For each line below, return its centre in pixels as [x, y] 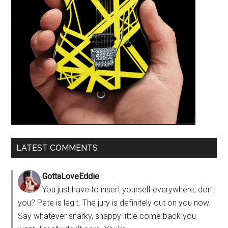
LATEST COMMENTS [57, 148]
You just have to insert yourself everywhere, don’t [129, 189]
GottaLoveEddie [71, 176]
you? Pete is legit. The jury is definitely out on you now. [115, 203]
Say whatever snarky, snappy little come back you [107, 216]
